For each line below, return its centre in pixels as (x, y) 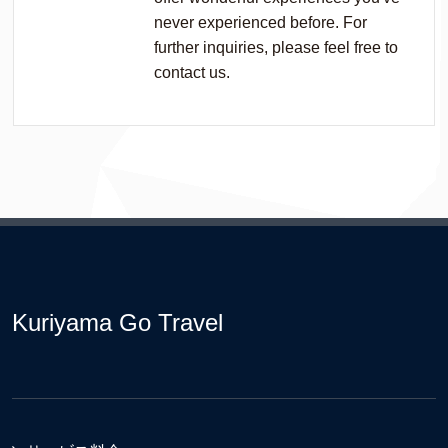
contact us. (192, 72)
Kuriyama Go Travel (117, 322)
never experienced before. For (261, 22)
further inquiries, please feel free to (276, 47)
